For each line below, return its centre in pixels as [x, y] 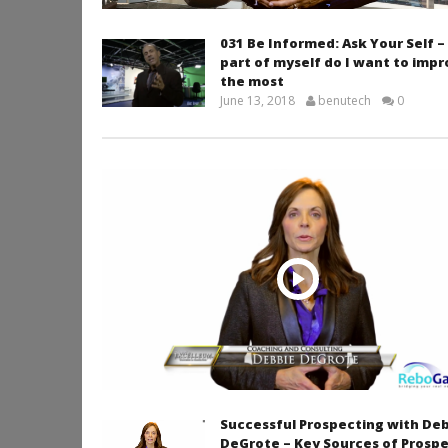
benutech [344, 101]
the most [251, 81]
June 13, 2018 [257, 101]
